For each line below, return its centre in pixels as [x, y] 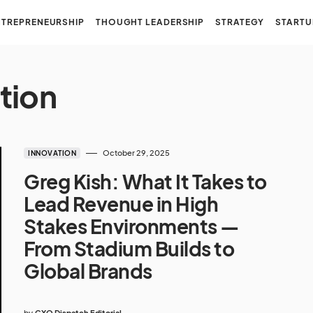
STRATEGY [240, 22]
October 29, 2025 [136, 153]
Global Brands [88, 271]
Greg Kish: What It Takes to [145, 181]
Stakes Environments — [132, 226]
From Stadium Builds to [129, 248]
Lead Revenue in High [121, 204]
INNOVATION [52, 153]
